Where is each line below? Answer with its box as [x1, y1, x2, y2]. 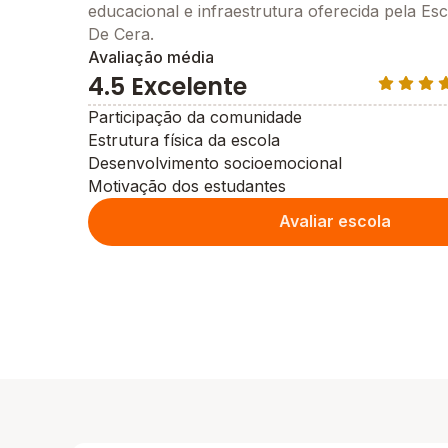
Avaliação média [88, 46, 214, 67]
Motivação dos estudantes [88, 175, 286, 196]
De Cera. [88, 23, 154, 44]
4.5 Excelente [88, 69, 247, 103]
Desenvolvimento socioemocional [88, 152, 342, 173]
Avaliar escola [279, 211, 391, 231]
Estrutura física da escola [88, 129, 280, 150]
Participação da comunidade [88, 106, 302, 127]
